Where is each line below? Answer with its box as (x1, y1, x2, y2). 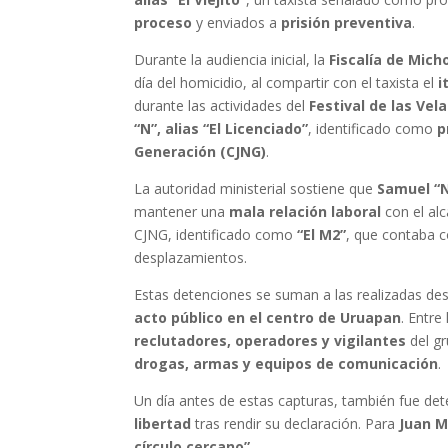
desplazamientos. (134, 248, 248, 268)
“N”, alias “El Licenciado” (134, 119, 309, 139)
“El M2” (297, 225, 347, 245)
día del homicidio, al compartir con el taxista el (134, 73, 439, 93)
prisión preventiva (281, 13, 413, 33)
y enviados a (192, 13, 282, 33)
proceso (134, 13, 193, 33)
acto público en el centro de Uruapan (134, 308, 402, 328)
